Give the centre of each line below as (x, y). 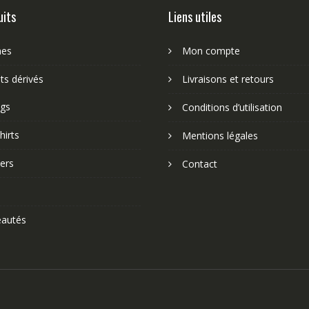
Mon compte (211, 50)
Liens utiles (195, 16)
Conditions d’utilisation (232, 107)
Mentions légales (220, 135)
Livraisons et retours (228, 79)
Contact (200, 163)
